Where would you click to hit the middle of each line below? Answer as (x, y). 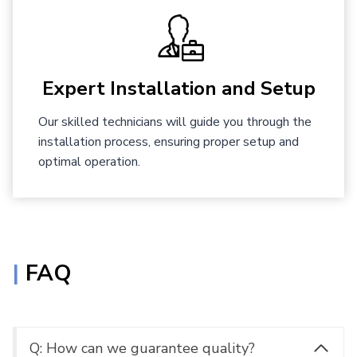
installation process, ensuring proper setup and (169, 142)
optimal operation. (89, 162)
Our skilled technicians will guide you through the (175, 122)
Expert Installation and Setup (178, 89)
